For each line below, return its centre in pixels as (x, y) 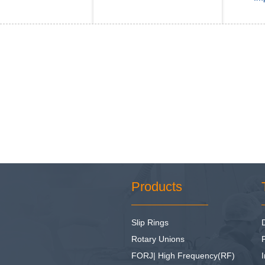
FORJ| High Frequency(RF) (183, 256)
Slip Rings (150, 222)
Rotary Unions (158, 239)
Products (157, 187)
